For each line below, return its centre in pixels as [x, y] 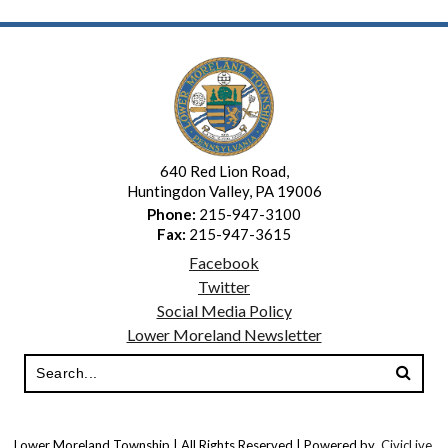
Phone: [171, 213]
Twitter [224, 286]
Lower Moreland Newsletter [224, 334]
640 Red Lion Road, [224, 170]
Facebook [224, 262]
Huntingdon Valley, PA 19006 [224, 190]
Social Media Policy [224, 310]
